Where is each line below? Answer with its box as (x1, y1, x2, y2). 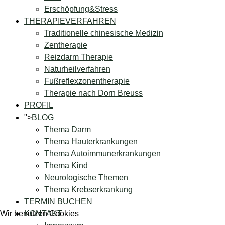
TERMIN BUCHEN (24, 197, 92, 206)
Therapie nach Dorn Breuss (44, 89, 143, 98)
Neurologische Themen (44, 173, 128, 182)
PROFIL (24, 101, 53, 110)
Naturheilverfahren (44, 65, 110, 74)
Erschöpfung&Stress (44, 5, 118, 14)
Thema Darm (44, 125, 91, 134)
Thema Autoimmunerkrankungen (44, 149, 161, 158)
